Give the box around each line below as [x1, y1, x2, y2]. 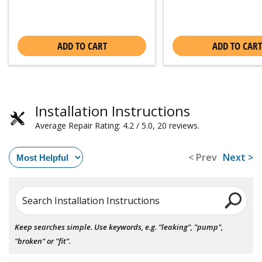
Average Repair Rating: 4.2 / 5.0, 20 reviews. [35, 120, 199, 132]
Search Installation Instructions [22, 194, 160, 207]
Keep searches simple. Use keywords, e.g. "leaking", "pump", [15, 222, 223, 233]
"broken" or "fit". [15, 236, 71, 247]
